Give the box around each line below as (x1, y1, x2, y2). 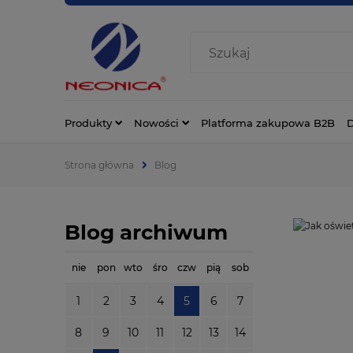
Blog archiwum (65, 219, 228, 245)
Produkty (65, 116, 112, 129)
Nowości (134, 116, 179, 129)
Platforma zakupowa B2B (201, 116, 335, 129)
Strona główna (65, 158, 134, 171)
